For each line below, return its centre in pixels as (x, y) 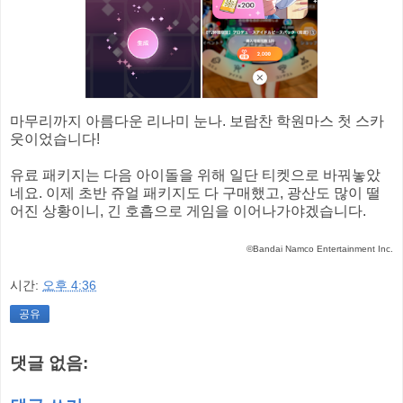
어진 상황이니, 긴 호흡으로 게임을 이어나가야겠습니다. (188, 210)
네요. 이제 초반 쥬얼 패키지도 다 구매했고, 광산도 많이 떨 (195, 193)
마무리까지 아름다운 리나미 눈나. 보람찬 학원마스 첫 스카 (197, 121)
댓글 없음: (49, 363)
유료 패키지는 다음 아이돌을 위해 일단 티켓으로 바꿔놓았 (195, 175)
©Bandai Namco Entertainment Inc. (320, 248)
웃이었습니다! (55, 139)
